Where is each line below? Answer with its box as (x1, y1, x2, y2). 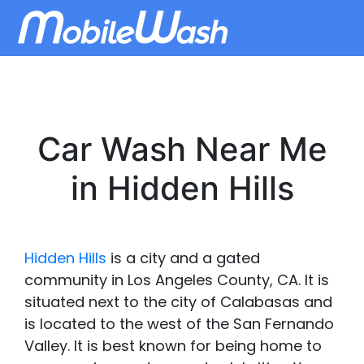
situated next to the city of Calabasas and (24, 292, 332, 312)
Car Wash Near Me (37, 129, 327, 169)
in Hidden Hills (70, 168, 294, 208)
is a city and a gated (106, 248, 260, 268)
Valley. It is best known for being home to (24, 336, 322, 356)
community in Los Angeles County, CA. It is (24, 270, 329, 290)
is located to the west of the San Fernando (24, 314, 334, 334)
